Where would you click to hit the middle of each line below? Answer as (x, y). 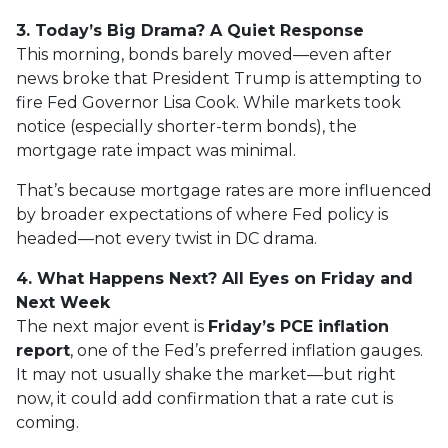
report (43, 350)
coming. (47, 422)
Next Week (63, 302)
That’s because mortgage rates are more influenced (224, 190)
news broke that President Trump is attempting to (219, 78)
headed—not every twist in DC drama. (166, 238)
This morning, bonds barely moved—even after (204, 54)
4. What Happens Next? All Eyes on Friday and (214, 278)
